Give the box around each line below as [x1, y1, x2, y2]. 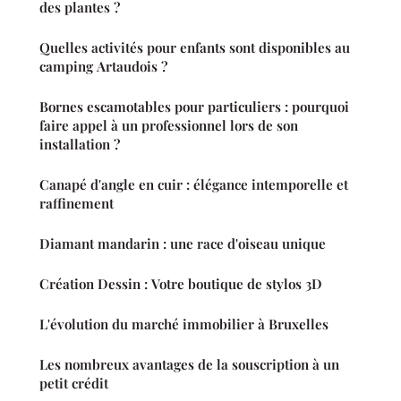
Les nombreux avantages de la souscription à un [39, 354, 339, 373]
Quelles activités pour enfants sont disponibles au [39, 38, 350, 56]
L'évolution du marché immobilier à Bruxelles [39, 314, 328, 333]
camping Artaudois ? [39, 56, 167, 75]
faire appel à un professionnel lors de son [39, 115, 298, 134]
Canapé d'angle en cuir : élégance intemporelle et [39, 175, 348, 193]
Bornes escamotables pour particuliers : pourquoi [39, 97, 349, 115]
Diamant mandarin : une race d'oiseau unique [39, 234, 326, 252]
